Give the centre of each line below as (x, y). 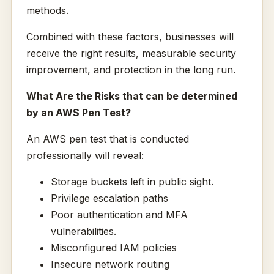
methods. (47, 11)
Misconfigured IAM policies (113, 248)
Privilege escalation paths (109, 198)
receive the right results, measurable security (131, 54)
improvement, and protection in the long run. (131, 70)
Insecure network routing (110, 265)
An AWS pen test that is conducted (107, 139)
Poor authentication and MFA (119, 215)
